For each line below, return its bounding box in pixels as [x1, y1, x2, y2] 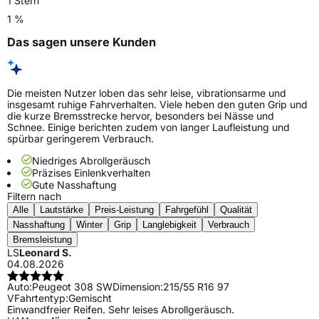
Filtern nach [7, 190, 61, 203]
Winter [76, 219, 103, 231]
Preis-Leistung [95, 204, 154, 216]
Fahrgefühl [165, 204, 209, 216]
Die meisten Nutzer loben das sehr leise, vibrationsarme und [7, 87, 286, 100]
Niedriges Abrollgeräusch [32, 155, 150, 167]
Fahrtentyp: [14, 292, 68, 305]
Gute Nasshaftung [32, 179, 117, 192]
